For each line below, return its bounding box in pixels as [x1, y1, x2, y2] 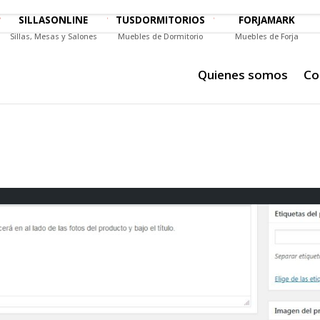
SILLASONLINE [19, 13, 89, 26]
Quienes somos [197, 66, 288, 83]
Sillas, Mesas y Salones [9, 31, 97, 41]
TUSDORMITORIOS [115, 13, 205, 26]
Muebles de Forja [235, 31, 299, 41]
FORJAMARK [239, 13, 296, 26]
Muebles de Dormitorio [117, 31, 203, 41]
